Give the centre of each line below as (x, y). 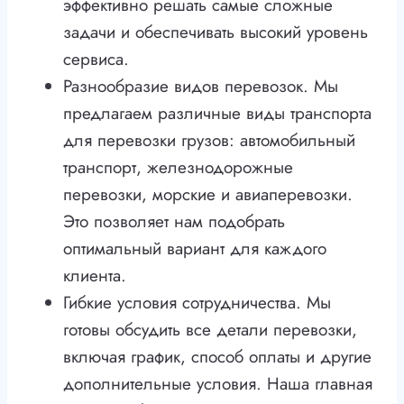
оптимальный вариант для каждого (195, 249)
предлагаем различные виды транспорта (217, 114)
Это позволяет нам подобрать (174, 222)
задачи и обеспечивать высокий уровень (216, 32)
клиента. (95, 276)
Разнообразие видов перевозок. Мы (201, 87)
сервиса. (96, 60)
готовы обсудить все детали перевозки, (210, 330)
